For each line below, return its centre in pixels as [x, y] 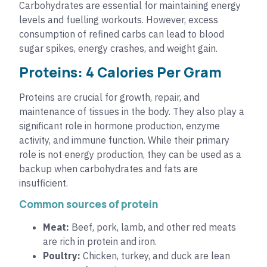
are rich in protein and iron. [100, 242]
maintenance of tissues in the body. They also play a [132, 111]
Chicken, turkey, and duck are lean [155, 256]
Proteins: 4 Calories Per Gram [120, 72]
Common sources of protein [89, 204]
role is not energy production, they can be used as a [130, 154]
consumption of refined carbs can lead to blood [122, 34]
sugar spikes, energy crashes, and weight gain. [118, 49]
